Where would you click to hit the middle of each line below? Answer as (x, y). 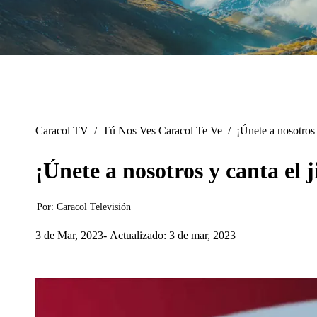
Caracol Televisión (94, 207)
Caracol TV (62, 131)
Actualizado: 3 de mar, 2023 (173, 235)
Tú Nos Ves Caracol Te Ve (162, 131)
